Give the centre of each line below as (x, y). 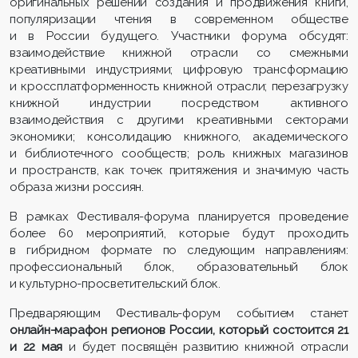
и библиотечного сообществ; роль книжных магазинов (179, 153)
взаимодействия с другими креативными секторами (179, 119)
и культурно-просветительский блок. (115, 283)
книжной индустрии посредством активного (179, 103)
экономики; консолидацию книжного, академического (179, 136)
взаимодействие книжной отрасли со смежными (179, 52)
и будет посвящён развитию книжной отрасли (209, 346)
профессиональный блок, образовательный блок (179, 267)
